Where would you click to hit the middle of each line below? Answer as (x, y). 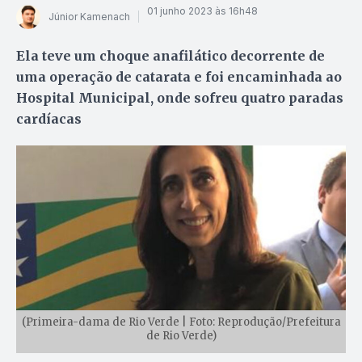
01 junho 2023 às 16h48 (202, 11)
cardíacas (49, 118)
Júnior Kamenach (89, 17)
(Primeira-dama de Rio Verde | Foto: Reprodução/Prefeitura (181, 322)
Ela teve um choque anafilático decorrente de (170, 55)
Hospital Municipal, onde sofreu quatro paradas (180, 97)
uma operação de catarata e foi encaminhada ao (179, 76)
